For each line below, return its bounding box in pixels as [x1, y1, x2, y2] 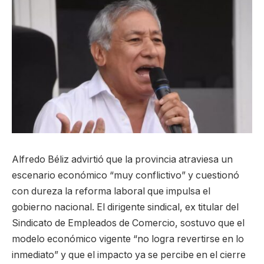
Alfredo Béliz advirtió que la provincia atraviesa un [12, 153, 233, 165]
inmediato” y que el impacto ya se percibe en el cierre [12, 249, 246, 260]
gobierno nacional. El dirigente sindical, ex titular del [12, 201, 239, 213]
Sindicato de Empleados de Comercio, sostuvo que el [12, 217, 245, 229]
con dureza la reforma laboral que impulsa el [12, 185, 210, 197]
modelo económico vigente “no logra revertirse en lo [12, 233, 244, 245]
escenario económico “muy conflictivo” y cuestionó [12, 169, 239, 181]
